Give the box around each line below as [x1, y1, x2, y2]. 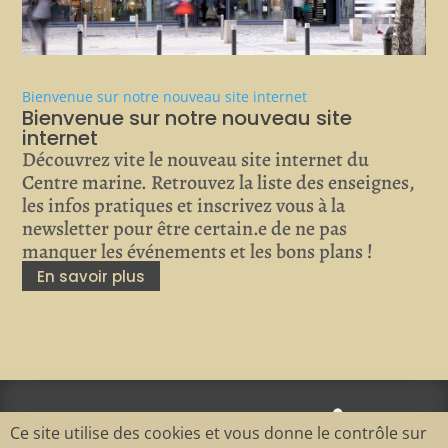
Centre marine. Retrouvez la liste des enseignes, [22, 169, 416, 197]
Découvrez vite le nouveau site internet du [22, 146, 370, 174]
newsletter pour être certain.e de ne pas [22, 215, 348, 243]
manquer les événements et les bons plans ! [22, 238, 374, 266]
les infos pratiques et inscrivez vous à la [22, 192, 346, 220]
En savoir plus [37, 265, 146, 287]
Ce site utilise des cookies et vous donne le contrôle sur [10, 422, 427, 444]
